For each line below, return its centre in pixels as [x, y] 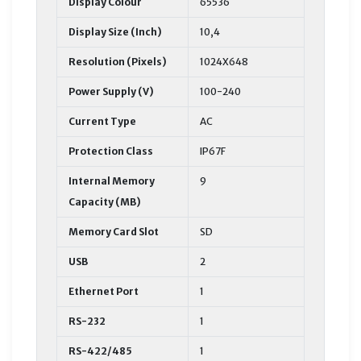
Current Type [102, 121]
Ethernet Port [104, 291]
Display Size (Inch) [115, 31]
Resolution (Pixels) [118, 61]
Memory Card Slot [114, 231]
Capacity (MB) [105, 201]
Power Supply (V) [111, 91]
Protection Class [111, 151]
